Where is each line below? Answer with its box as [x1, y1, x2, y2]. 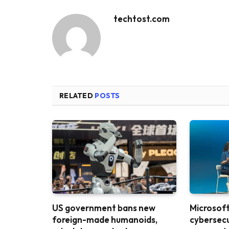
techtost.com [113, 13, 170, 24]
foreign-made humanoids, [52, 214, 157, 225]
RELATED [59, 90, 95, 100]
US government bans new [52, 202, 155, 214]
